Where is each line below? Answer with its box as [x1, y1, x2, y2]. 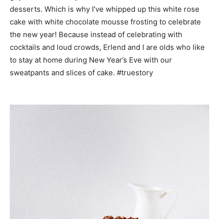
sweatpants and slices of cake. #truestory [10, 68, 153, 78]
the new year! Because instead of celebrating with [10, 30, 182, 40]
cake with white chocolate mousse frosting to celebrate [10, 17, 201, 27]
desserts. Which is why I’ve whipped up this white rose [10, 4, 199, 14]
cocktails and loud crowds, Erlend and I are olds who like [10, 43, 205, 52]
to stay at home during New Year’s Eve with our [10, 55, 172, 65]
